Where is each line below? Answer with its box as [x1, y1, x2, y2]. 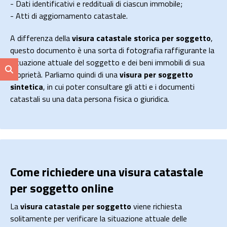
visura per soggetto [120, 68, 193, 81]
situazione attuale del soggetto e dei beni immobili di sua [10, 56, 205, 69]
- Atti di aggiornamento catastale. [10, 10, 128, 22]
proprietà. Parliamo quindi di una [10, 68, 120, 81]
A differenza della [10, 32, 72, 45]
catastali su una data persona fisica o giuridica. [10, 93, 169, 105]
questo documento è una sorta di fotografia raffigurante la [10, 44, 214, 57]
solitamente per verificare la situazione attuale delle [10, 212, 187, 225]
